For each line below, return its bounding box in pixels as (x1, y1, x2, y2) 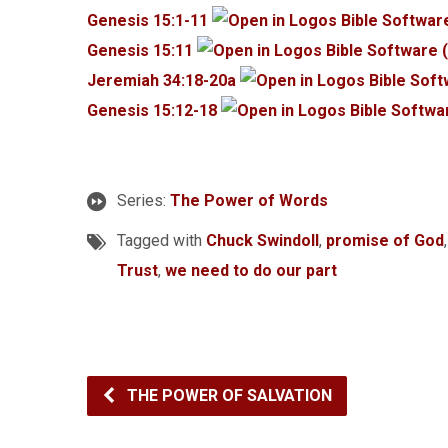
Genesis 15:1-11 (87, 11, 208, 30)
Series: (117, 191, 170, 210)
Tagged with (117, 231, 206, 250)
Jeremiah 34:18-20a (87, 71, 236, 90)
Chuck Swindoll (206, 231, 319, 250)
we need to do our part (165, 261, 337, 280)
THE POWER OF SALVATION (123, 386, 332, 405)
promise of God (326, 231, 444, 250)
